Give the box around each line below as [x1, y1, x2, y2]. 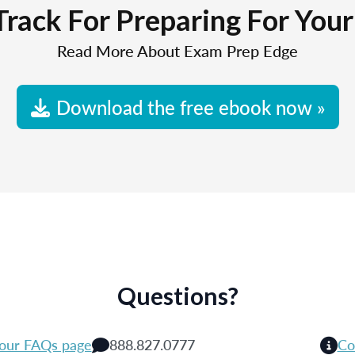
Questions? [116, 281, 239, 310]
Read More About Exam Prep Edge [57, 40, 298, 62]
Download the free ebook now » [55, 94, 325, 120]
